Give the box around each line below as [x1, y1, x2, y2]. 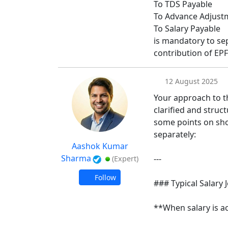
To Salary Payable [154, 23, 220, 34]
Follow [92, 172, 116, 182]
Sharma [61, 153, 91, 164]
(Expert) [112, 154, 138, 163]
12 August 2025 [162, 76, 218, 86]
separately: [154, 129, 196, 140]
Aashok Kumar [71, 140, 128, 152]
